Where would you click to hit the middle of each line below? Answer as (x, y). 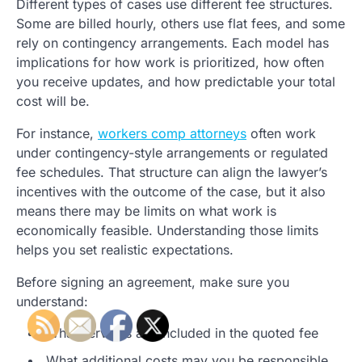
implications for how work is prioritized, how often (170, 62)
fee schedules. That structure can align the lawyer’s (172, 172)
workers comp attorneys (172, 133)
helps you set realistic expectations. (125, 249)
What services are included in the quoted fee (182, 333)
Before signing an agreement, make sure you (153, 282)
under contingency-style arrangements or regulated (172, 152)
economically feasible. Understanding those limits (167, 230)
